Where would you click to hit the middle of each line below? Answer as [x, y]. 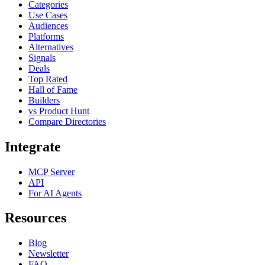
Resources [35, 218]
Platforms [46, 36]
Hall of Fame [53, 89]
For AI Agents [55, 193]
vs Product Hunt [59, 111]
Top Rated [48, 79]
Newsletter [49, 254]
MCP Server [51, 172]
